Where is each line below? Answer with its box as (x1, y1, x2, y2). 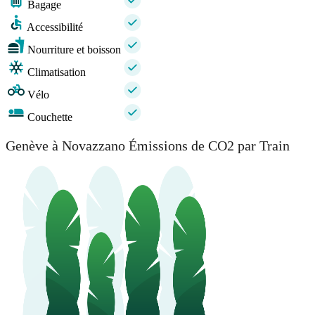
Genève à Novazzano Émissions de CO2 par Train (6, 137, 290, 153)
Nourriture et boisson (27, 44, 121, 56)
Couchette (27, 111, 72, 124)
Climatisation (27, 66, 86, 79)
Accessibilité (27, 21, 83, 34)
